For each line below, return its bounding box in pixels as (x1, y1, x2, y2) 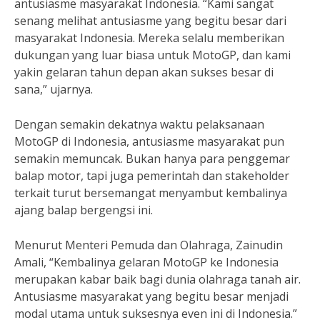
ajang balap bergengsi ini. (14, 202, 153, 218)
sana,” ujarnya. (14, 81, 93, 97)
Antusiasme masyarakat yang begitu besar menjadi (14, 289, 289, 304)
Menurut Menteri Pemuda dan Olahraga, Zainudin (14, 237, 283, 253)
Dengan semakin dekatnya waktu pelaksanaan (14, 116, 264, 132)
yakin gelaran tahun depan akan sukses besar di (14, 64, 274, 80)
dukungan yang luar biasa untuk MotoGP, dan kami (14, 47, 291, 63)
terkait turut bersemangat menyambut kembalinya (14, 185, 287, 201)
